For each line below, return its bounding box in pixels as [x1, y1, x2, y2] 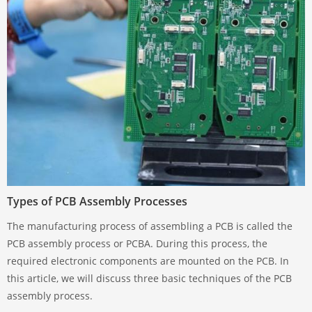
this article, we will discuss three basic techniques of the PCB [7, 271, 292, 285]
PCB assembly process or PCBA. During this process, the [7, 236, 267, 250]
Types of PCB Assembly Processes [7, 193, 187, 209]
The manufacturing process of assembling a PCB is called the [7, 219, 292, 233]
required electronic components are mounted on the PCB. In [7, 253, 289, 267]
